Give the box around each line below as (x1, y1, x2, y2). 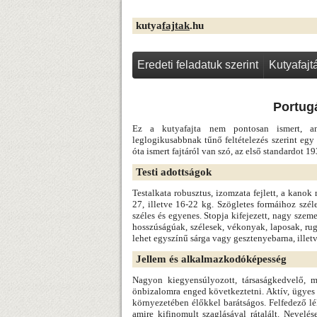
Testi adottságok (136, 166, 212, 178)
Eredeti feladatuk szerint (137, 59, 258, 71)
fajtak (162, 20, 190, 31)
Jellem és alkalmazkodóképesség (136, 253, 287, 265)
